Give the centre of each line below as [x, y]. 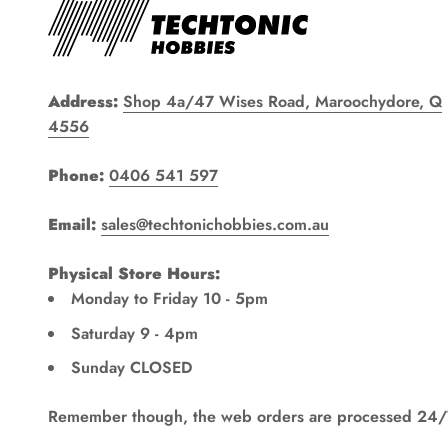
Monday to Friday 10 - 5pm [169, 299]
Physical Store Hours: [134, 274]
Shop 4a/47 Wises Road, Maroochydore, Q [282, 102]
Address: [83, 102]
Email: [72, 225]
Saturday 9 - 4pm [134, 333]
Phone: [76, 176]
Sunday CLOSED [131, 368]
